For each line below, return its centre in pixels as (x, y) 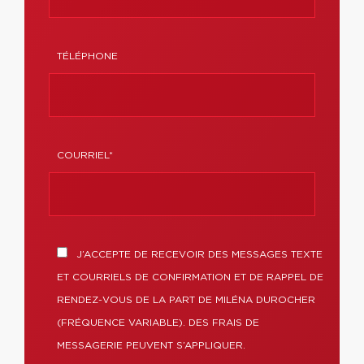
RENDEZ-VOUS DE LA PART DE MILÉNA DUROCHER (186, 300)
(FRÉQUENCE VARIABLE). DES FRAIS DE (158, 323)
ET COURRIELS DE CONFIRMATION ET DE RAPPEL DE (190, 277)
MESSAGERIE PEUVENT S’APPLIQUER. (151, 345)
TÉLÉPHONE (87, 56)
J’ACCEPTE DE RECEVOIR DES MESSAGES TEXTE (198, 254)
